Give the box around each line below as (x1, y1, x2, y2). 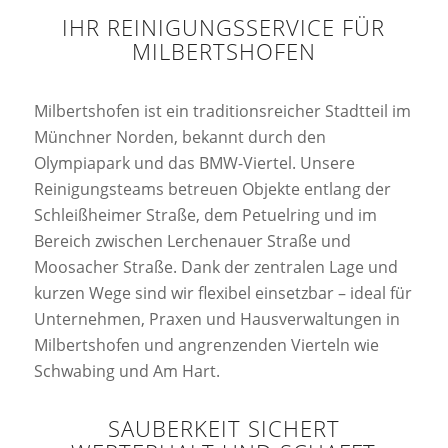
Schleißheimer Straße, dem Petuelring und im (33, 203, 377, 226)
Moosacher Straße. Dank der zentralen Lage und (33, 255, 398, 278)
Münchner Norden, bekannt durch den (33, 125, 326, 148)
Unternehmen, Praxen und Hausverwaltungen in (33, 307, 400, 330)
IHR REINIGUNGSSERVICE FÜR (62, 12, 386, 43)
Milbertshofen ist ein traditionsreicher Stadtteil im (33, 99, 411, 122)
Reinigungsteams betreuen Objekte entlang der (33, 177, 391, 200)
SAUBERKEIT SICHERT (107, 413, 340, 445)
